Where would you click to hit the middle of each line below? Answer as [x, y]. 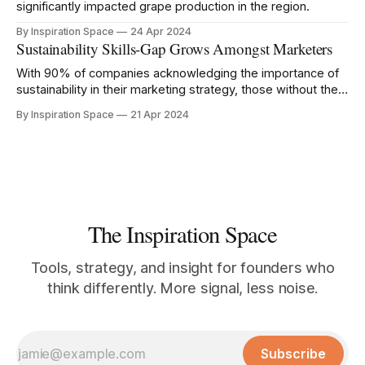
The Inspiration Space [182, 234]
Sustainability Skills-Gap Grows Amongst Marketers [174, 49]
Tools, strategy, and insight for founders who [182, 268]
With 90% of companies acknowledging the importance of [178, 73]
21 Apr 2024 [160, 115]
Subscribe [293, 354]
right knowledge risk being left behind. [122, 106]
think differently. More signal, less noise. [182, 288]
